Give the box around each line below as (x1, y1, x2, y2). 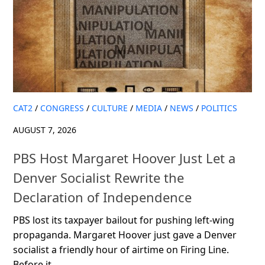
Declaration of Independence (13, 188, 192, 206)
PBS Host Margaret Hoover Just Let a (13, 148, 235, 167)
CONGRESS (40, 102, 84, 114)
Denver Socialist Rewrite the (13, 168, 184, 186)
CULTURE (92, 102, 128, 114)
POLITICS (201, 102, 237, 114)
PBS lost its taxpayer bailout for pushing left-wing (13, 213, 234, 227)
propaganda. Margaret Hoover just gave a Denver (13, 228, 237, 241)
